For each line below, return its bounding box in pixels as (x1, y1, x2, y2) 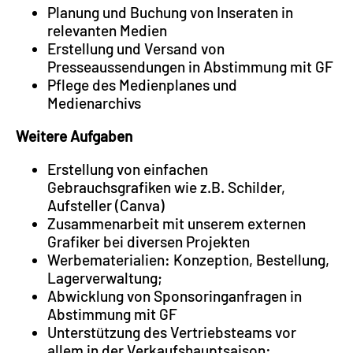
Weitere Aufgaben (16, 127, 132, 146)
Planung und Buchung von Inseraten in (47, 2, 293, 21)
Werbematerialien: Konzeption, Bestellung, (47, 251, 329, 269)
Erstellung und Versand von (47, 39, 225, 58)
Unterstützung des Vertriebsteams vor (47, 323, 296, 342)
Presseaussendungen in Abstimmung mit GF (47, 57, 333, 76)
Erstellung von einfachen (47, 160, 208, 179)
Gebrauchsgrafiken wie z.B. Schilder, (47, 178, 285, 197)
